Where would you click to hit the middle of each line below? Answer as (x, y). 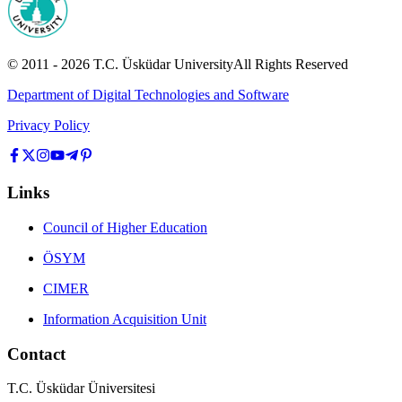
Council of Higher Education (125, 227)
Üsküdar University (178, 65)
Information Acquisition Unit (125, 319)
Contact (36, 354)
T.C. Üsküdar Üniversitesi (81, 389)
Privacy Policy (48, 126)
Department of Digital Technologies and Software (148, 95)
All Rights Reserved (291, 65)
